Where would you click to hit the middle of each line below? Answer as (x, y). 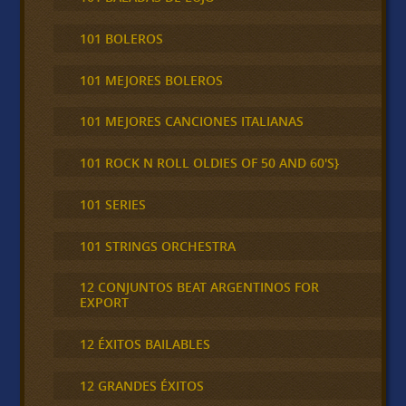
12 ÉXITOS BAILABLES (145, 344)
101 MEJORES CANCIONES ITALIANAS (191, 121)
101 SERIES (112, 204)
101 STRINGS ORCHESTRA (157, 246)
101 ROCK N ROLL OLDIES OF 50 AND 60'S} (209, 163)
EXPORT (104, 303)
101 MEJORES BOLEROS (151, 80)
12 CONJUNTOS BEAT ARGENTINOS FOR (199, 287)
